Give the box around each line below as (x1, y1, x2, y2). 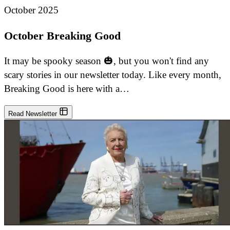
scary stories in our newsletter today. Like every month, (4, 69, 221, 80)
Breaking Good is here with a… (4, 83, 129, 94)
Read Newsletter (8, 109, 59, 118)
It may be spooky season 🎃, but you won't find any (4, 55, 209, 66)
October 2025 (4, 5, 59, 16)
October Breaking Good (4, 29, 121, 42)
